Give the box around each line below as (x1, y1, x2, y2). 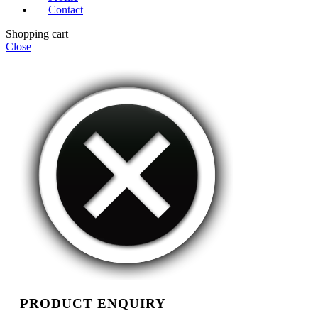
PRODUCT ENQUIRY (20, 296, 166, 312)
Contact (48, 3, 83, 16)
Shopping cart (6, 27, 68, 40)
